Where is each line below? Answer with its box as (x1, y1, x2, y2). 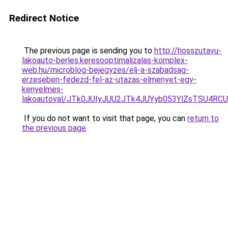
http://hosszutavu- (154, 46, 221, 55)
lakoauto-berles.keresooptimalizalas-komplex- (22, 55, 188, 65)
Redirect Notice (9, 12, 79, 24)
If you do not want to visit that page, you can (22, 113, 187, 123)
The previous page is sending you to (22, 46, 154, 55)
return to (187, 113, 219, 123)
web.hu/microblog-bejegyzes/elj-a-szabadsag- (22, 65, 189, 75)
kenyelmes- (22, 84, 64, 94)
